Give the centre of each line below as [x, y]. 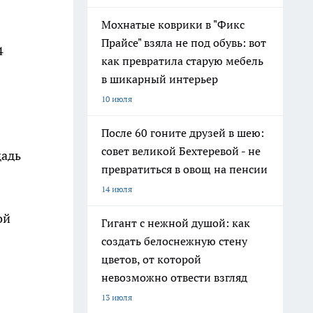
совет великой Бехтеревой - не [181, 151]
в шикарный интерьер [160, 79]
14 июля [117, 189]
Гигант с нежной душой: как [176, 223]
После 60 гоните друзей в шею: [183, 133]
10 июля [117, 99]
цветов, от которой [151, 259]
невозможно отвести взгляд [174, 277]
